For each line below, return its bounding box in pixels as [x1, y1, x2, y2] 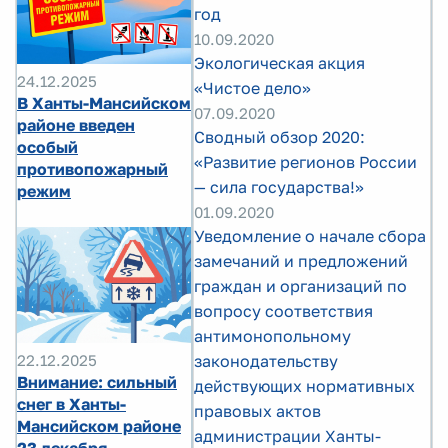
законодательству [194, 351, 338, 371]
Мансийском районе [17, 415, 181, 436]
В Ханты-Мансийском [17, 92, 191, 113]
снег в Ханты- [17, 393, 126, 414]
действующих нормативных [194, 376, 415, 396]
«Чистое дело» [194, 78, 311, 98]
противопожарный [17, 158, 168, 179]
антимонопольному [194, 326, 351, 346]
